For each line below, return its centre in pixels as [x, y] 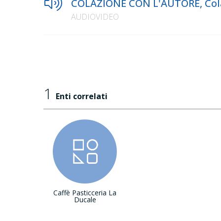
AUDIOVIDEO [95, 17]
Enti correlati [82, 96]
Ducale [85, 200]
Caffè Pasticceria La [85, 193]
